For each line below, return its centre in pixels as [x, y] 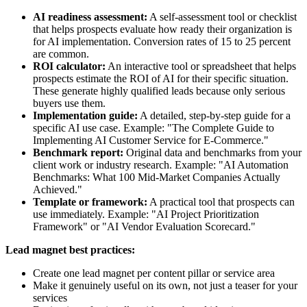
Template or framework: [90, 201]
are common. [61, 53]
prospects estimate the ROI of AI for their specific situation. [161, 78]
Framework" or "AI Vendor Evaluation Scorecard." [144, 226]
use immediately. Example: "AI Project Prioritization [146, 214]
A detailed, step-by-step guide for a [214, 115]
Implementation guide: [85, 115]
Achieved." [58, 189]
